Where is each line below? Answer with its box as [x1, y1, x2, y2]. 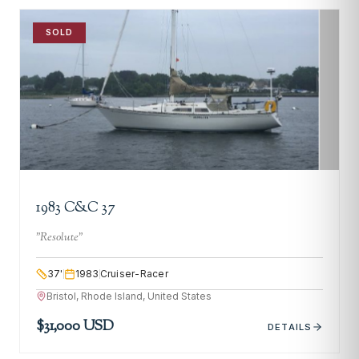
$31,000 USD [36, 317, 115, 337]
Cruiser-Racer [99, 268, 168, 280]
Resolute [40, 228, 79, 246]
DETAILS [268, 321, 312, 333]
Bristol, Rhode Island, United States [46, 290, 212, 303]
